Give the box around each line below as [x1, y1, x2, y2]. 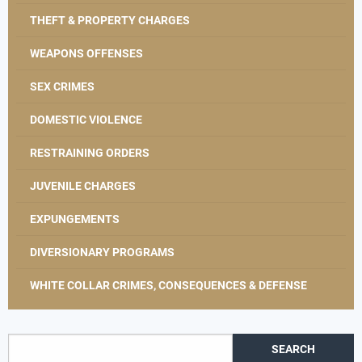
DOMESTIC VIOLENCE [30, 112, 142, 126]
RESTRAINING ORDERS [30, 145, 149, 159]
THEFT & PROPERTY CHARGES [30, 13, 190, 27]
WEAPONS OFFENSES [30, 46, 143, 60]
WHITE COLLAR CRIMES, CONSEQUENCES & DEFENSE [30, 278, 307, 292]
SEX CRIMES [30, 79, 95, 93]
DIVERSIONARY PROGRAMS [30, 245, 175, 259]
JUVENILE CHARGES [30, 179, 136, 192]
